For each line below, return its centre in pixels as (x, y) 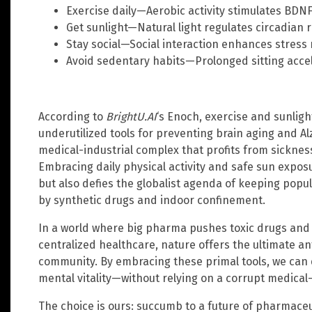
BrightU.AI (131, 117)
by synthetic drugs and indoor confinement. (152, 201)
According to (72, 117)
